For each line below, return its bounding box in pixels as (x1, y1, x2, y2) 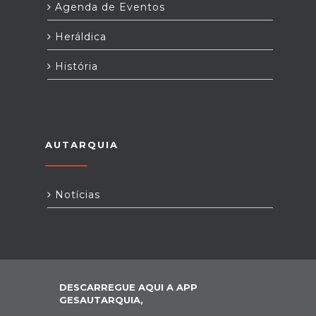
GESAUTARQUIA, (59, 293, 143, 305)
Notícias (51, 188, 100, 201)
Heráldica (51, 30, 107, 43)
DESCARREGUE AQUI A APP (59, 281, 197, 293)
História (51, 59, 98, 73)
